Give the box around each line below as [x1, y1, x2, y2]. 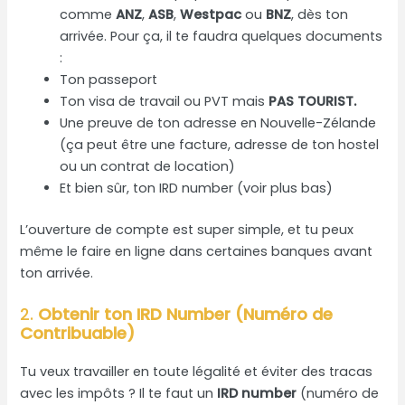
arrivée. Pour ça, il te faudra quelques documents [60, 26, 383, 45]
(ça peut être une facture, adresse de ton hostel [60, 135, 380, 154]
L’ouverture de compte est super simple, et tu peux [20, 220, 354, 239]
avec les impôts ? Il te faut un [20, 384, 218, 403]
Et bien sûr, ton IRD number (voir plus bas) [60, 178, 334, 197]
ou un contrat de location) [60, 156, 236, 175]
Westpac [180, 5, 242, 24]
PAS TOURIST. [268, 91, 357, 110]
